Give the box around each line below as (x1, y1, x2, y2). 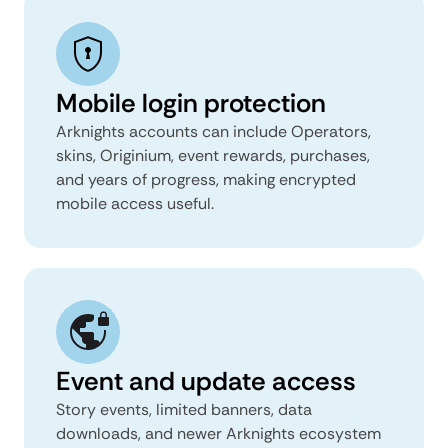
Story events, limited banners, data (56, 398, 312, 420)
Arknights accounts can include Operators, (56, 120, 371, 142)
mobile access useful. (56, 192, 214, 214)
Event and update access (56, 363, 356, 398)
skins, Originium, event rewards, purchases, (56, 144, 370, 166)
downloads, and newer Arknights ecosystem (56, 422, 381, 444)
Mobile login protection (56, 85, 326, 120)
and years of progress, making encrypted (56, 168, 356, 190)
